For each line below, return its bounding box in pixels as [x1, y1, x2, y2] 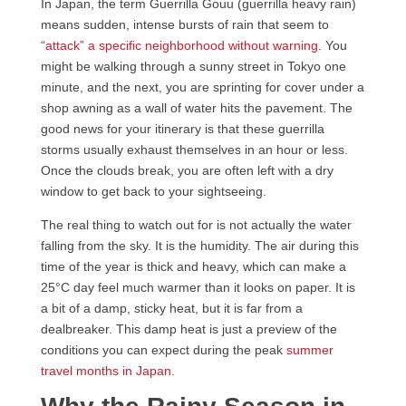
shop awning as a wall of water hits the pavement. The [40, 100, 353, 115]
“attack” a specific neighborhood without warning [40, 37, 318, 53]
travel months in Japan [40, 362, 171, 378]
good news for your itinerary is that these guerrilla [40, 121, 324, 136]
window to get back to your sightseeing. [40, 183, 266, 198]
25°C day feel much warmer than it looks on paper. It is [40, 279, 355, 295]
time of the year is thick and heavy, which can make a [40, 258, 346, 274]
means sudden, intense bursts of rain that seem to [40, 16, 329, 32]
